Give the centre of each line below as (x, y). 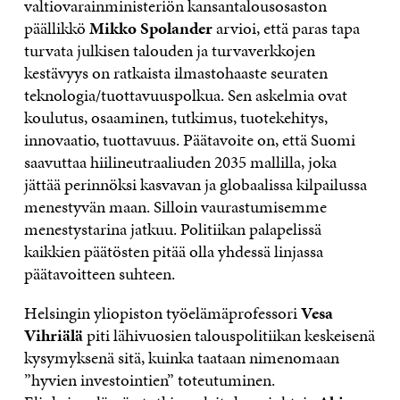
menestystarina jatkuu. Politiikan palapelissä (172, 229)
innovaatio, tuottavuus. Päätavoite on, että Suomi (189, 139)
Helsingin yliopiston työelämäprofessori (162, 312)
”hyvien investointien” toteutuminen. (149, 379)
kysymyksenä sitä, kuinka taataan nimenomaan (181, 357)
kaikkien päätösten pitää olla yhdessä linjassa (173, 251)
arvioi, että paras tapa (286, 28)
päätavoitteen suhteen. (99, 273)
